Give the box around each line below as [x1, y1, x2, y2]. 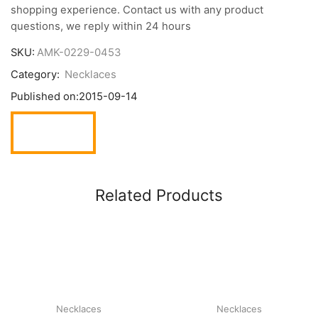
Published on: [11, 90, 79, 104]
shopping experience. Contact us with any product [11, 3, 263, 16]
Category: [11, 68, 62, 82]
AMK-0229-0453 [37, 46, 121, 60]
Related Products [95, 185, 223, 205]
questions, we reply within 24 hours [11, 19, 191, 33]
